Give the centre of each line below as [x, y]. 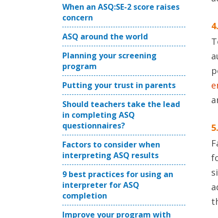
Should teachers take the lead [121, 104]
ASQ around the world [105, 36]
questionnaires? [94, 126]
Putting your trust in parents [119, 85]
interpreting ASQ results [110, 155]
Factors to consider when [111, 145]
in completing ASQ [99, 115]
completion [85, 196]
